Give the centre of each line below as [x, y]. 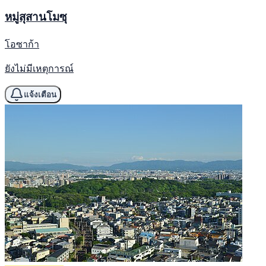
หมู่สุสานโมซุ [36, 17]
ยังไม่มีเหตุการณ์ [39, 69]
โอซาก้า [22, 44]
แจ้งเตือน [40, 94]
